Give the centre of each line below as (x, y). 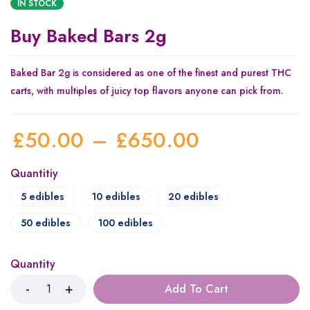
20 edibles (193, 196)
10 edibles (116, 196)
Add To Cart (197, 289)
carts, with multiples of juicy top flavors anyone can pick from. (147, 91)
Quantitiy (34, 173)
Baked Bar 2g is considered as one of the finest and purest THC (151, 73)
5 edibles (43, 196)
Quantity (33, 264)
